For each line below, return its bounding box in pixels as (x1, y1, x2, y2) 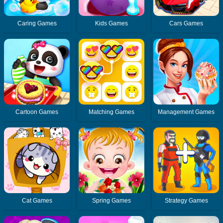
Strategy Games (164, 197, 208, 205)
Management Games (158, 109, 215, 116)
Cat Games (21, 197, 52, 205)
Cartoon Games (15, 109, 59, 116)
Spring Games (92, 197, 131, 205)
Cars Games (169, 20, 204, 27)
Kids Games (95, 20, 128, 27)
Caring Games (17, 20, 57, 27)
